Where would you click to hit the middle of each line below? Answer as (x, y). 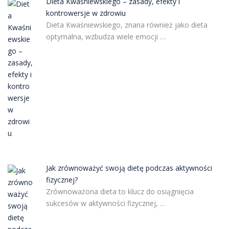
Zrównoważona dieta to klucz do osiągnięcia (120, 191)
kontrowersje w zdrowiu (86, 13)
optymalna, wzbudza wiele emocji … (106, 36)
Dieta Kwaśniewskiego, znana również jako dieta (127, 25)
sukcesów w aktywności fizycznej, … (106, 203)
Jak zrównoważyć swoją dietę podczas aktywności (129, 168)
